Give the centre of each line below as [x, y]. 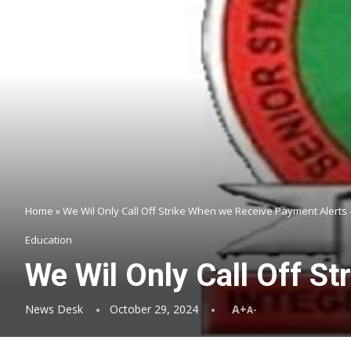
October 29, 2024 [154, 309]
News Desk [54, 309]
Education [49, 240]
